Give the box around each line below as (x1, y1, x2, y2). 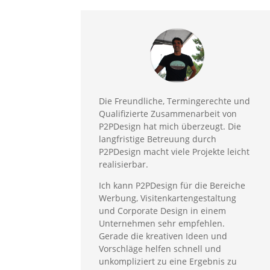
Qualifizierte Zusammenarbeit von (99, 108, 237, 120)
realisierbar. (99, 159, 149, 171)
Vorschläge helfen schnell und (99, 243, 222, 255)
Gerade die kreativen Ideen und (99, 230, 228, 242)
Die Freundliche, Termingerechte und (99, 95, 251, 107)
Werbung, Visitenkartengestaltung (99, 192, 237, 204)
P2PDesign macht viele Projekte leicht (99, 146, 250, 158)
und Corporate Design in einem (99, 205, 227, 217)
